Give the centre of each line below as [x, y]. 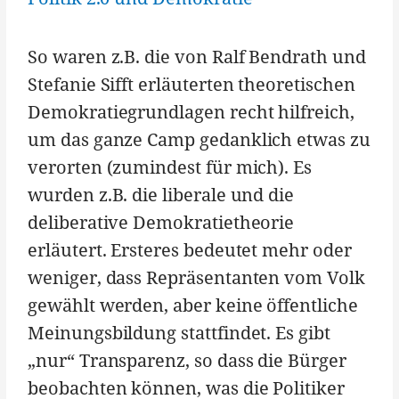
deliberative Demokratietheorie [161, 223]
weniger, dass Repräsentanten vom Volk [196, 278]
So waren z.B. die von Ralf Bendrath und [197, 57]
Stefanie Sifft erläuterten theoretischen [191, 85]
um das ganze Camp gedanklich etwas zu [199, 140]
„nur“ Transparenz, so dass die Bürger [187, 361]
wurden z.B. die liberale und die [161, 195]
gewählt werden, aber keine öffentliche [193, 305]
